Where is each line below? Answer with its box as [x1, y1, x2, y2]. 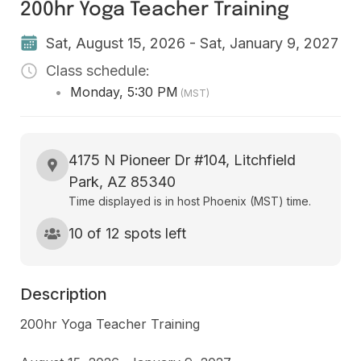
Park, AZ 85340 [68, 172, 176, 190]
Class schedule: [46, 62, 150, 80]
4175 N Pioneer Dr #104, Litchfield [68, 151, 296, 168]
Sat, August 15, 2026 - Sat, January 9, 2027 [46, 34, 338, 52]
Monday [70, 83, 119, 100]
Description [20, 284, 107, 304]
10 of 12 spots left [68, 225, 186, 243]
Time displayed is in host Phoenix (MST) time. [68, 193, 311, 208]
